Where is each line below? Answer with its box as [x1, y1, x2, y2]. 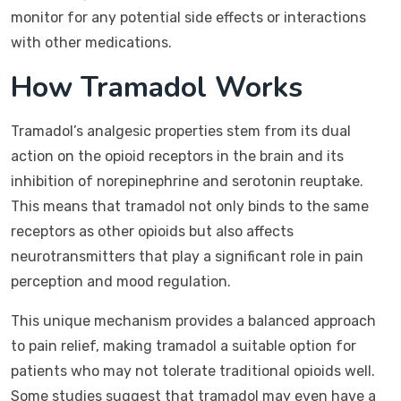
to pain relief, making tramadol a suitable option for [11, 337, 356, 354]
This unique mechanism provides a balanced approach [11, 312, 376, 329]
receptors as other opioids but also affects [11, 223, 294, 240]
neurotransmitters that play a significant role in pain [11, 248, 363, 265]
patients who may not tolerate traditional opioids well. [11, 363, 375, 380]
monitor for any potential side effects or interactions [11, 9, 366, 26]
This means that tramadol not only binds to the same [11, 198, 369, 215]
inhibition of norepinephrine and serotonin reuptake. [11, 173, 363, 190]
